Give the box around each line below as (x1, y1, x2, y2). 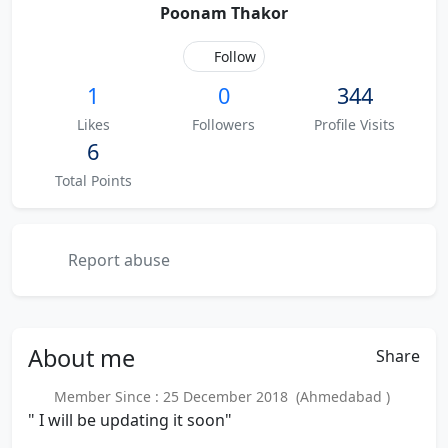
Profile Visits (314, 115, 396, 134)
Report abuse (64, 249, 170, 271)
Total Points (54, 171, 132, 190)
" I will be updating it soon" (28, 409, 232, 431)
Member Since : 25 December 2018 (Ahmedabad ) (45, 387, 390, 406)
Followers (192, 115, 256, 134)
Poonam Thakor (160, 2, 288, 24)
